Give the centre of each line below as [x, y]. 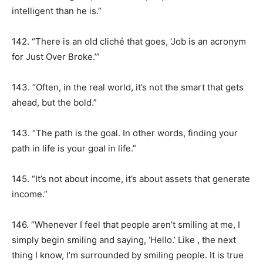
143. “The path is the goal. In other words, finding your [125, 133]
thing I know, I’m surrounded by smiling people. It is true [128, 255]
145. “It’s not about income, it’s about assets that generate [131, 179]
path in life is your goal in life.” [74, 148]
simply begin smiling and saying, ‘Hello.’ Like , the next [124, 240]
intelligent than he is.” [57, 11]
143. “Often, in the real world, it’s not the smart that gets [128, 87]
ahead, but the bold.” [54, 102]
